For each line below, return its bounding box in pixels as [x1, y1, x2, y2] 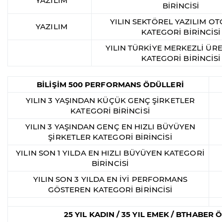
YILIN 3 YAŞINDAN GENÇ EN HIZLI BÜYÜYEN [25, 122, 196, 132]
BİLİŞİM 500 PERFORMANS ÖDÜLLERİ [37, 80, 184, 90]
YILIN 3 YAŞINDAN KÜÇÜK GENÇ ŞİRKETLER [26, 96, 195, 106]
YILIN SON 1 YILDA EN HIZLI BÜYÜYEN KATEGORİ [16, 148, 205, 158]
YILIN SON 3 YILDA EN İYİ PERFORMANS [33, 174, 188, 184]
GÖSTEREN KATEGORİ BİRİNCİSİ [48, 185, 173, 195]
